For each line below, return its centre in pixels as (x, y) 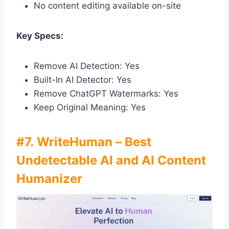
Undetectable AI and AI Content (111, 161)
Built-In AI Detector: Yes (83, 80)
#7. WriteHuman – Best (84, 142)
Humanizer (49, 179)
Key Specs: (40, 36)
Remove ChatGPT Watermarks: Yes (106, 94)
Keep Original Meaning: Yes (90, 108)
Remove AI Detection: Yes (87, 66)
